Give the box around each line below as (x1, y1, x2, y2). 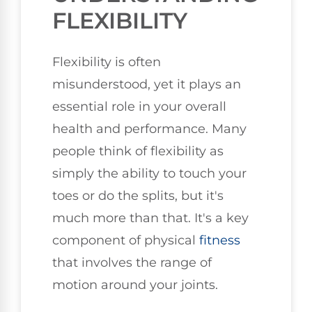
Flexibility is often (52, 54, 161, 70)
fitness (199, 233, 240, 249)
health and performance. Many (52, 121, 247, 137)
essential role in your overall (52, 99, 226, 115)
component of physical (52, 233, 199, 249)
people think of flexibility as (52, 143, 224, 159)
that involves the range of (52, 255, 212, 271)
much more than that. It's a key (52, 210, 249, 226)
